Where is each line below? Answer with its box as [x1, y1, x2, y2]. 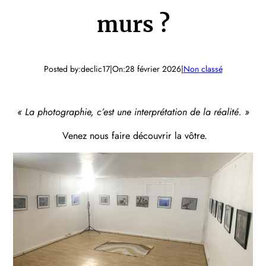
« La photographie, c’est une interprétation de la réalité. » [17, 105, 249, 119]
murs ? [96, 10, 170, 38]
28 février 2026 [125, 62, 181, 75]
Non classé [183, 62, 223, 75]
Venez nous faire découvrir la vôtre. [59, 129, 207, 143]
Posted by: [43, 62, 81, 75]
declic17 [80, 62, 110, 75]
